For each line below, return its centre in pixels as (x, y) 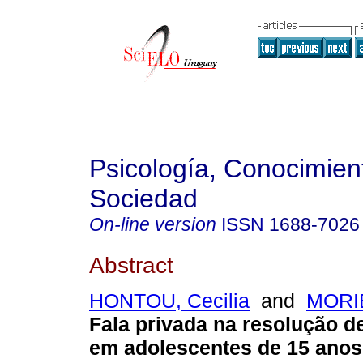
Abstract (131, 265)
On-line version (153, 224)
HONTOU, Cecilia (169, 301)
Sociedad (143, 199)
